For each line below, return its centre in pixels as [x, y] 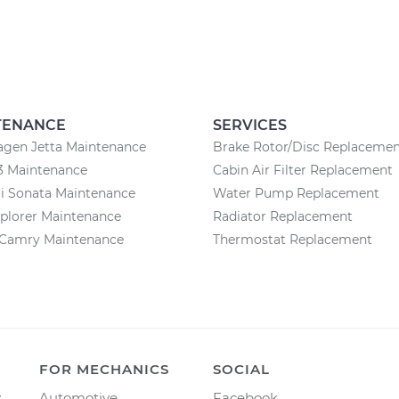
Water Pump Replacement [296, 193]
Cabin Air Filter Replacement [303, 170]
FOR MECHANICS [104, 369]
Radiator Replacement [283, 216]
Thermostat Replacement [293, 240]
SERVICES [250, 125]
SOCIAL [241, 369]
